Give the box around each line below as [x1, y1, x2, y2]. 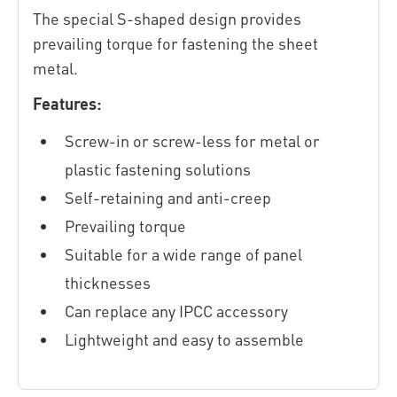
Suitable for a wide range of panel [65, 244, 302, 265]
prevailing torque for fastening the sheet [33, 33, 318, 54]
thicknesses [65, 272, 151, 293]
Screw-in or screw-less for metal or [65, 130, 320, 152]
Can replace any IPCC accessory [65, 300, 288, 322]
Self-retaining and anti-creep [65, 187, 271, 208]
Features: [33, 93, 102, 114]
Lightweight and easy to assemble [65, 329, 304, 350]
